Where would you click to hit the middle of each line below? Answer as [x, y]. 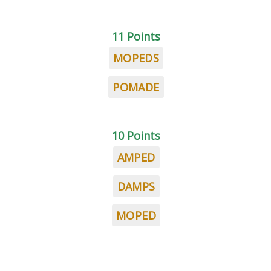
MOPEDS [136, 58]
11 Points [136, 36]
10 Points [136, 135]
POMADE [136, 87]
